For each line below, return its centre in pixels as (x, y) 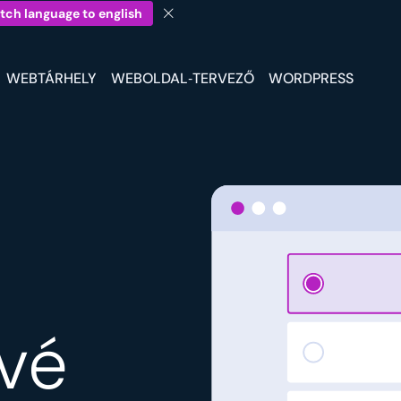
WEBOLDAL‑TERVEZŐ (183, 78)
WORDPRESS (311, 78)
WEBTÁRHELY (51, 78)
